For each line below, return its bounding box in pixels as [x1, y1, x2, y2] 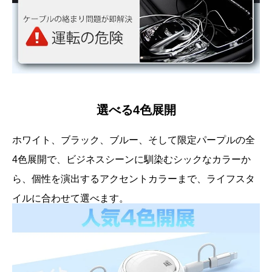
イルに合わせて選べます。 [12, 192, 129, 203]
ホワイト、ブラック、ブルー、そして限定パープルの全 [12, 134, 255, 145]
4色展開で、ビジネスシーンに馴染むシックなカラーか [12, 154, 251, 165]
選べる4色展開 [96, 103, 176, 117]
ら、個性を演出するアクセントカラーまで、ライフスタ [12, 173, 255, 184]
